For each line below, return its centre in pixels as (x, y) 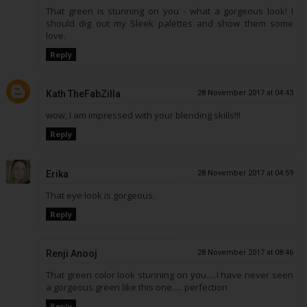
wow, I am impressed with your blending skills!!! (143, 115)
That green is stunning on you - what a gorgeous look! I (170, 11)
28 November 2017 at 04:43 (246, 93)
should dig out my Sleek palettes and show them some (170, 23)
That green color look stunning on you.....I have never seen (170, 275)
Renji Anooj (71, 254)
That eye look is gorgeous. (100, 195)
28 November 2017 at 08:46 (246, 253)
